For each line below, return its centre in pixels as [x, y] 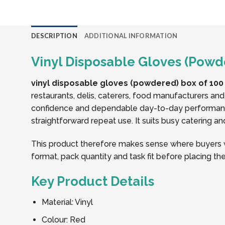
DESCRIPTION [54, 36]
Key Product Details [93, 181]
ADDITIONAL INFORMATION [131, 36]
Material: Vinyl [67, 202]
